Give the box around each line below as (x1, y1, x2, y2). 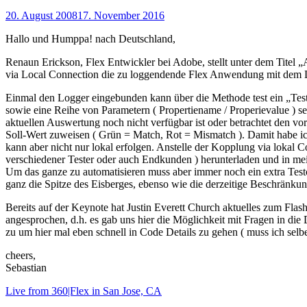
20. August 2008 (5, 9, 77, 21)
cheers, (5, 249, 36, 261)
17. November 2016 (77, 9, 164, 21)
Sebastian (5, 261, 47, 273)
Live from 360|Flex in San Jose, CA (5, 284, 162, 297)
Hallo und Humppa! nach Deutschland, (5, 32, 175, 45)
